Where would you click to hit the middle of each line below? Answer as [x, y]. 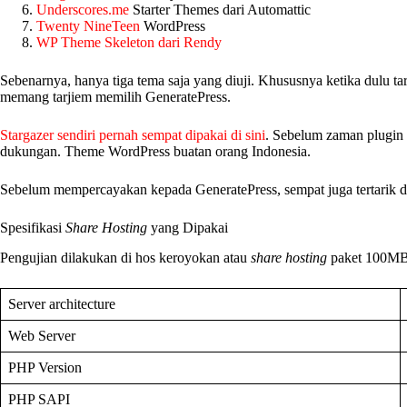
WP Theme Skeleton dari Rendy [129, 42]
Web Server [42, 335]
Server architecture [62, 303]
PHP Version [45, 367]
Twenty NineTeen [88, 25]
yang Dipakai [188, 227]
